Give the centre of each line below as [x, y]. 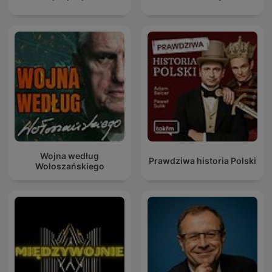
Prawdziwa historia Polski [202, 161]
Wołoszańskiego [70, 166]
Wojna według [70, 155]
